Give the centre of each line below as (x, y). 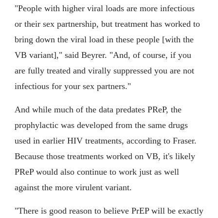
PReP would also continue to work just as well (97, 172)
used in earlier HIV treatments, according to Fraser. (106, 141)
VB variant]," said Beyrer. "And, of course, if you (103, 55)
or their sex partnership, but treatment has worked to (107, 24)
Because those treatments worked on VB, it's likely (105, 156)
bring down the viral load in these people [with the (104, 40)
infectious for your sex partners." (73, 86)
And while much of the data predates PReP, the (98, 110)
